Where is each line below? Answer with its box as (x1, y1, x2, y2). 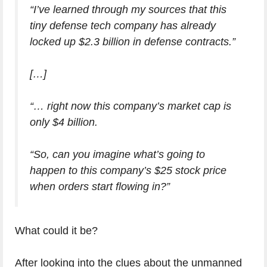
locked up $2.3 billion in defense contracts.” (30, 36, 235, 48)
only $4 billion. (30, 116, 98, 129)
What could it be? (15, 225, 98, 237)
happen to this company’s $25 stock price (30, 164, 226, 177)
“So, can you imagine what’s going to (30, 148, 205, 161)
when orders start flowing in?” (30, 181, 170, 193)
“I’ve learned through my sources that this (30, 4, 226, 16)
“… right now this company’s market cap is (30, 100, 231, 113)
